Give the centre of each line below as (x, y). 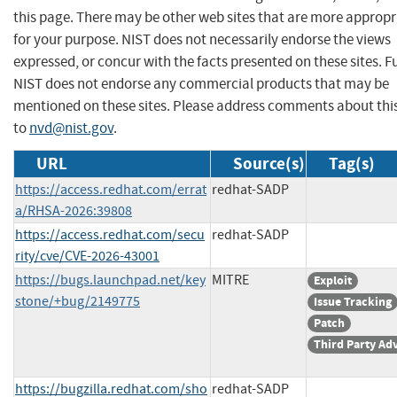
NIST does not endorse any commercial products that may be (201, 83)
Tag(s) (352, 163)
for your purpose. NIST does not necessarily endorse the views (202, 39)
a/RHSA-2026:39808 (74, 210)
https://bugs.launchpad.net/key (110, 280)
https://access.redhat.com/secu (110, 234)
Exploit (333, 280)
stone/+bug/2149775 (78, 301)
